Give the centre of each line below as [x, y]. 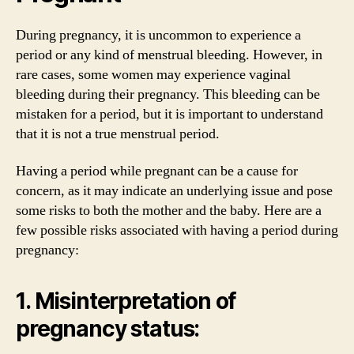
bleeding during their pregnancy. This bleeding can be [168, 94]
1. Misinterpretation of [126, 301]
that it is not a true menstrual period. [118, 134]
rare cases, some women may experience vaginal [153, 74]
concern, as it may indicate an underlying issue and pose [174, 191]
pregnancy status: [108, 329]
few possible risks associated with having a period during [177, 230]
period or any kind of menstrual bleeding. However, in [169, 55]
